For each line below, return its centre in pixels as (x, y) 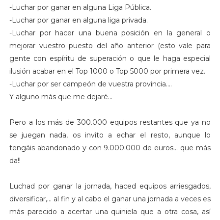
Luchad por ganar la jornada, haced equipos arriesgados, (110, 186)
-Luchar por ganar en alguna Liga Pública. (80, 7)
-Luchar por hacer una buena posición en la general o (110, 33)
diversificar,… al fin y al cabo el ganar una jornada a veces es (110, 199)
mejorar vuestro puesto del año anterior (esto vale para (110, 45)
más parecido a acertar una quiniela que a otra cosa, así (110, 211)
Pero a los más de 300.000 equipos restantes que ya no (110, 122)
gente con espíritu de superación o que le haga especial (110, 58)
